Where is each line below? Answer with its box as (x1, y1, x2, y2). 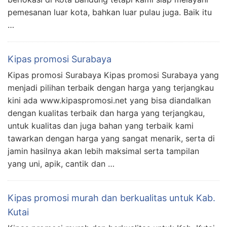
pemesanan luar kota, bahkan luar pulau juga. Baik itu (8, 7, 212, 18)
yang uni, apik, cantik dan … (8, 159, 115, 169)
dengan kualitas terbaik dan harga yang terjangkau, (8, 108, 205, 119)
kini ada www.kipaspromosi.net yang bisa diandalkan (8, 95, 211, 106)
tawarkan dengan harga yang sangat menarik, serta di (8, 133, 215, 144)
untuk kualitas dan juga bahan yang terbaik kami (8, 121, 194, 131)
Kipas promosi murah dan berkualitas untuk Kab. (8, 193, 215, 204)
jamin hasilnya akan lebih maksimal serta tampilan (8, 146, 199, 157)
